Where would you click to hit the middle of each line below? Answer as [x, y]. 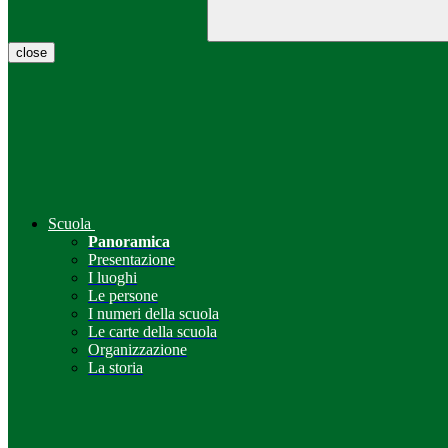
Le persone [123, 296]
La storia [115, 368]
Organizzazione [137, 350]
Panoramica [129, 242]
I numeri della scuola [153, 314]
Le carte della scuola [152, 332]
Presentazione [131, 260]
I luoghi [112, 278]
